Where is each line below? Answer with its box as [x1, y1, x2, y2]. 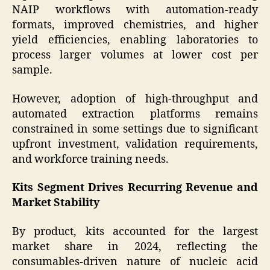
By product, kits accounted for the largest [12, 224, 258, 239]
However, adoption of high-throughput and [12, 92, 258, 106]
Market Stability [12, 196, 99, 210]
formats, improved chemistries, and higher [12, 18, 258, 33]
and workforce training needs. [12, 152, 169, 166]
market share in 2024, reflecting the [12, 239, 258, 254]
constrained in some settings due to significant [12, 122, 258, 136]
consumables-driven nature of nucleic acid [12, 254, 258, 269]
